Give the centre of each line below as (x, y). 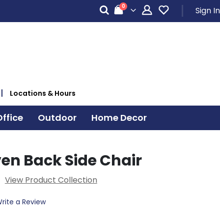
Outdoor (57, 117)
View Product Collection (51, 180)
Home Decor (119, 117)
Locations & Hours (43, 93)
